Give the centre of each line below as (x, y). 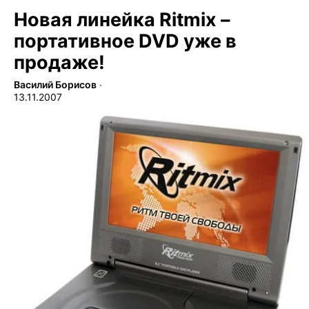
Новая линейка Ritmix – (122, 19)
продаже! (59, 62)
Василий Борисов (55, 84)
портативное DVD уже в (125, 41)
